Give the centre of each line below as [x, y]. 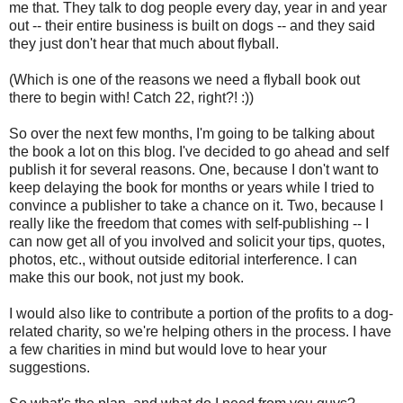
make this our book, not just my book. [126, 277]
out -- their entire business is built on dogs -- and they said [192, 25]
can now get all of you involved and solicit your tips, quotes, [197, 241]
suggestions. [49, 367]
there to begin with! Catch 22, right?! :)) [131, 97]
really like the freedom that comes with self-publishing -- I [189, 223]
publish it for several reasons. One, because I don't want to [194, 169]
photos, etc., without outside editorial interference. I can [183, 259]
